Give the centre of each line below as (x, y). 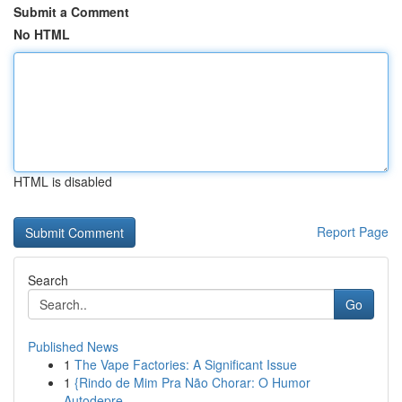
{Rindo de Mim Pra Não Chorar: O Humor (192, 382)
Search (48, 280)
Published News (73, 346)
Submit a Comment (71, 12)
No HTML (42, 34)
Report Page (353, 232)
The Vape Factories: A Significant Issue (186, 364)
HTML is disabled (63, 181)
